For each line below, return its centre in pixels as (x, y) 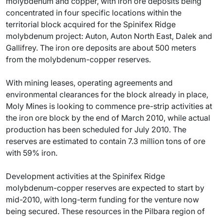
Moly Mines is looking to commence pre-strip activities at (109, 106)
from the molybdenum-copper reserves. (78, 59)
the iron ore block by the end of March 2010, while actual (108, 118)
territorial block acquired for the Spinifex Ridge (91, 24)
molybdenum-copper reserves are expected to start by (105, 188)
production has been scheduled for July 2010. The (96, 129)
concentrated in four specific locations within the (94, 13)
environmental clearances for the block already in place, (107, 94)
